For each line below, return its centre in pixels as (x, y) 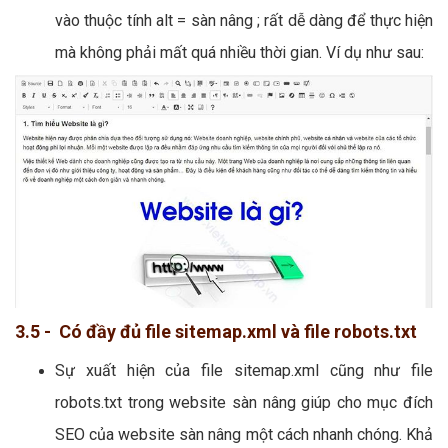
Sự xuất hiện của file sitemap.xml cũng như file (244, 371)
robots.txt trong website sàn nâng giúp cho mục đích (244, 403)
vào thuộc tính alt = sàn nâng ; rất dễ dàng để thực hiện (244, 21)
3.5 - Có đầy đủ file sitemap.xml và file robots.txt (216, 332)
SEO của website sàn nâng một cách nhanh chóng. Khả (244, 435)
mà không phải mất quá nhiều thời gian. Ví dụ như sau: (239, 53)
